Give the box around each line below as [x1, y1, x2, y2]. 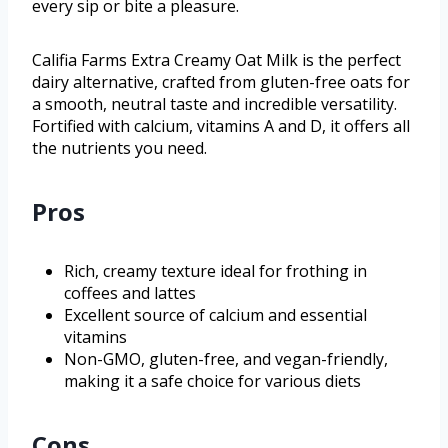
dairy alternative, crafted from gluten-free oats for [32, 70, 410, 93]
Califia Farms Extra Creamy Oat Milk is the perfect [32, 48, 401, 71]
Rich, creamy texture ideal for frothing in [64, 259, 367, 282]
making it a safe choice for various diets [64, 369, 361, 392]
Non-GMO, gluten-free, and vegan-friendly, [64, 347, 388, 370]
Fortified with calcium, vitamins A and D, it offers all [32, 114, 410, 137]
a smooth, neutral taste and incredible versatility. [32, 92, 397, 115]
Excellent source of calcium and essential [64, 303, 367, 326]
